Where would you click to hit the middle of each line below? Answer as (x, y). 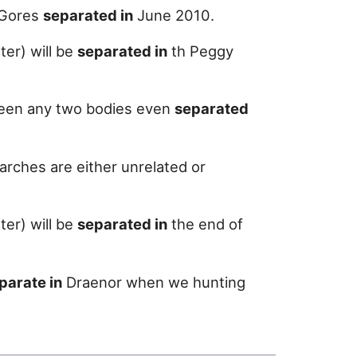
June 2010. (174, 15)
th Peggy (200, 51)
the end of (205, 224)
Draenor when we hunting (154, 282)
